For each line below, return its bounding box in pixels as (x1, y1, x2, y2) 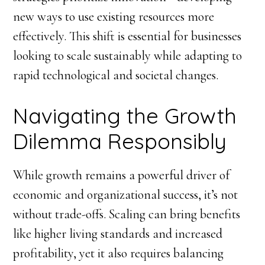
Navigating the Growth (13, 102, 237, 129)
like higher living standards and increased (13, 225, 223, 241)
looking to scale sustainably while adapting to (13, 47, 243, 63)
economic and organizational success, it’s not (13, 186, 238, 202)
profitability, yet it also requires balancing (13, 245, 224, 261)
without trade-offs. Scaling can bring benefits (13, 206, 241, 222)
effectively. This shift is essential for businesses (13, 28, 242, 44)
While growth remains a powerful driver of (13, 167, 230, 183)
